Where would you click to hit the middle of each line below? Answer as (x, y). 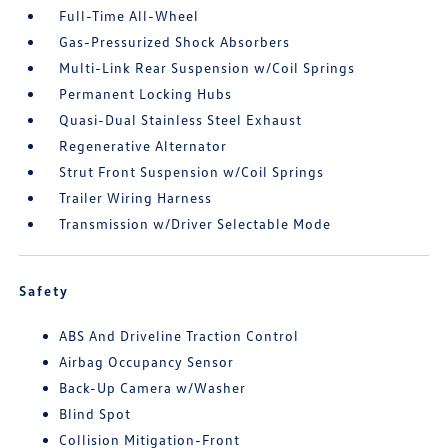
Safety (44, 290)
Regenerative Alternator (143, 145)
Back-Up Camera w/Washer (153, 387)
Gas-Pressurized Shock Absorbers (175, 41)
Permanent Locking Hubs (146, 93)
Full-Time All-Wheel (129, 15)
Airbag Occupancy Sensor (147, 361)
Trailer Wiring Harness (136, 197)
